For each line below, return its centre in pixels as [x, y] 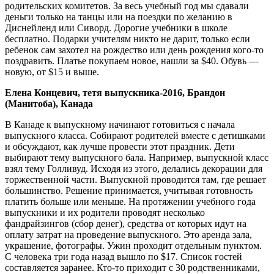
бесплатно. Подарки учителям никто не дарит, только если [128, 39]
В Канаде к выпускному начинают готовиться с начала [120, 124]
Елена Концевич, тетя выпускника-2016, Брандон [115, 92]
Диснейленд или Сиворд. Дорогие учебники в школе [116, 28]
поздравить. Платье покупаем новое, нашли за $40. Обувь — [132, 61]
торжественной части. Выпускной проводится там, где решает [135, 179]
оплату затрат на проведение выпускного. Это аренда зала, [128, 234]
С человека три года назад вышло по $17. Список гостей [124, 256]
